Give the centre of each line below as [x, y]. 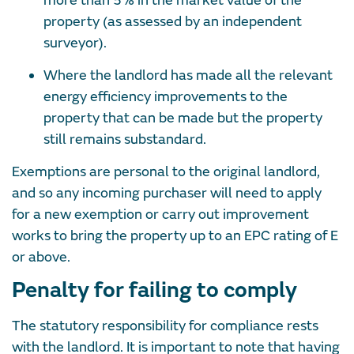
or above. [41, 257]
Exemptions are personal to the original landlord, [166, 171]
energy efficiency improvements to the [166, 96]
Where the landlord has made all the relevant [188, 75]
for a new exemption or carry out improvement [160, 214]
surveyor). [75, 43]
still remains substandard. [125, 139]
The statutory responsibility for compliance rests [165, 326]
